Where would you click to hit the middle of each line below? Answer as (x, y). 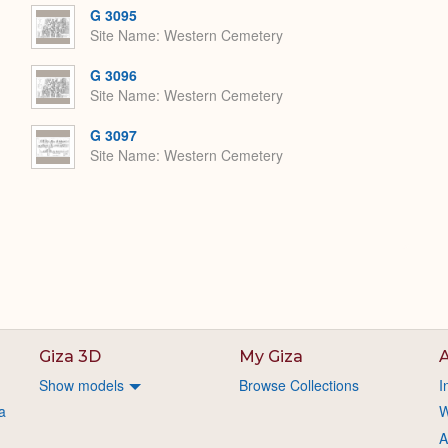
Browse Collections (299, 385)
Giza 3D (70, 356)
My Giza (271, 356)
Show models (82, 385)
